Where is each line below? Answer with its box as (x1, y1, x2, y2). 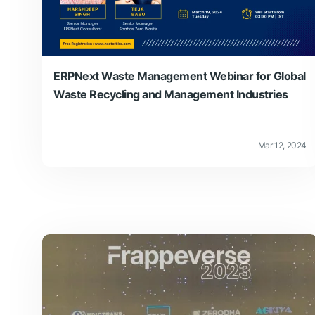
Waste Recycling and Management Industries (53, 86, 288, 101)
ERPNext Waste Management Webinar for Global (53, 68, 306, 83)
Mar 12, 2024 (257, 139, 307, 150)
